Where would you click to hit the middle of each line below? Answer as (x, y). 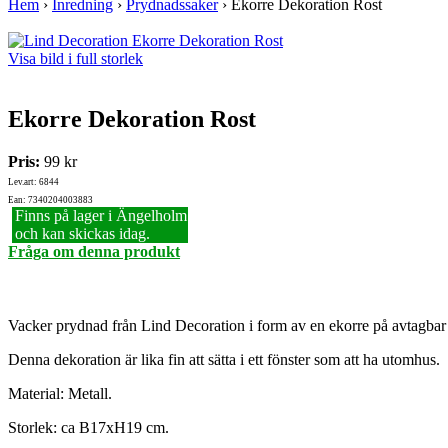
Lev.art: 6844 (33, 182)
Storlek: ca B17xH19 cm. (88, 428)
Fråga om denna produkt (94, 252)
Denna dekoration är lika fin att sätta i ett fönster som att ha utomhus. (226, 360)
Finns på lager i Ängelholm (100, 216)
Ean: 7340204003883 (50, 200)
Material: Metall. (60, 394)
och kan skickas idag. (82, 234)
